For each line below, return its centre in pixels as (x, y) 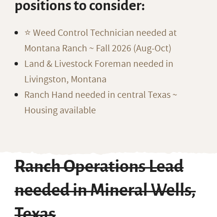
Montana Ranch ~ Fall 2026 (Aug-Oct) (98, 48)
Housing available (60, 110)
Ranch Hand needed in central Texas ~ (101, 95)
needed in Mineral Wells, (105, 190)
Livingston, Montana (65, 79)
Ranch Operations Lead (99, 167)
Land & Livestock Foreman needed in (99, 64)
